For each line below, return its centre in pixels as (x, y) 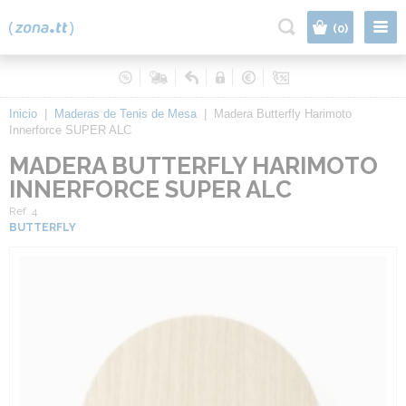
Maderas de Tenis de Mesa (126, 114)
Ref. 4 (23, 211)
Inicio (23, 114)
